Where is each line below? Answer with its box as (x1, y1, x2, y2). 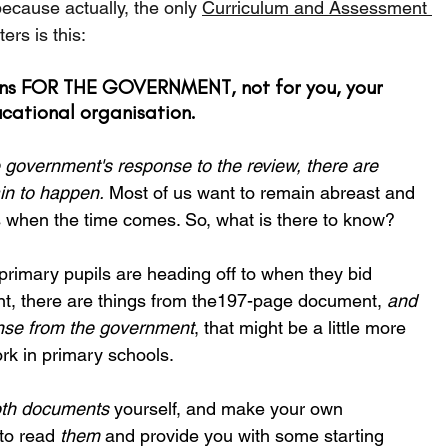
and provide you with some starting (100, 425, 389, 446)
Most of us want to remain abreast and (104, 182, 420, 203)
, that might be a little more (194, 317, 411, 338)
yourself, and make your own (109, 398, 348, 419)
